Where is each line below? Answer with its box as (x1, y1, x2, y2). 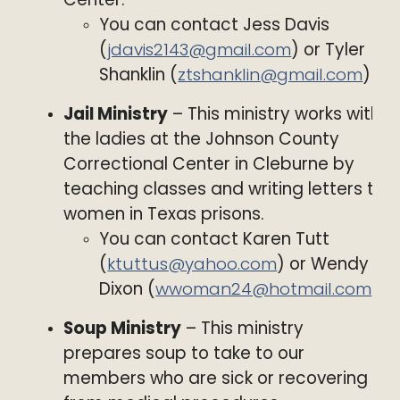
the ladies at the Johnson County (63, 127, 340, 151)
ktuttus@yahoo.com (107, 252, 278, 276)
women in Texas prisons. (63, 202, 265, 226)
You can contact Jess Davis (99, 12, 330, 37)
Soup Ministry (63, 316, 182, 340)
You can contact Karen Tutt (99, 227, 330, 251)
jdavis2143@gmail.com (107, 37, 292, 62)
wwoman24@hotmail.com (155, 277, 372, 301)
